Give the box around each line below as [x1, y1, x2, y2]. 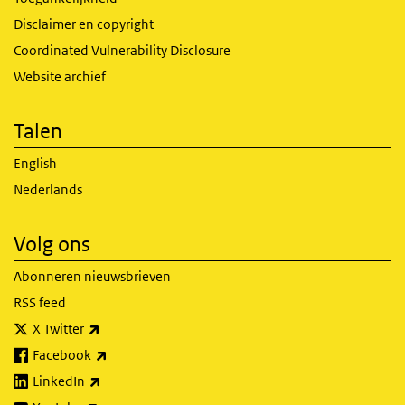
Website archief [14, 68, 106, 85]
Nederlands [14, 181, 82, 198]
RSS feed [14, 294, 66, 311]
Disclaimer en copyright [14, 15, 154, 33]
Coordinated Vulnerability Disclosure [14, 42, 231, 59]
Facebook [33, 346, 91, 363]
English [14, 155, 57, 172]
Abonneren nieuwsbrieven [14, 268, 171, 285]
